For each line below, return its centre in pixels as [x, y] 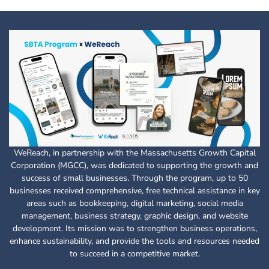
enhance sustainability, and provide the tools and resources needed [134, 241]
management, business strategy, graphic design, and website [134, 216]
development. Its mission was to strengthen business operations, [134, 229]
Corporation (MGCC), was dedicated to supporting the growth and [134, 166]
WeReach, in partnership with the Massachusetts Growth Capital [134, 153]
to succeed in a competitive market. [134, 254]
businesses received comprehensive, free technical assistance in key [134, 191]
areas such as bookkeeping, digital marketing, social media [134, 204]
